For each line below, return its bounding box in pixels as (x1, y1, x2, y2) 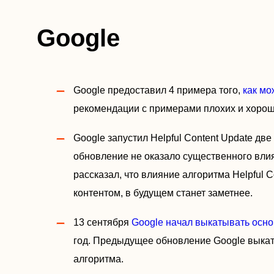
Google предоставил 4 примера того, (73, 85, 243, 95)
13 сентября (73, 217, 131, 228)
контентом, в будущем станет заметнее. (73, 188, 253, 198)
